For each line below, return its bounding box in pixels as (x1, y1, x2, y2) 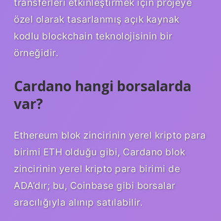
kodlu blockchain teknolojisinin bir (14, 30, 173, 42)
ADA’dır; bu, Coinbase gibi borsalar (14, 179, 176, 191)
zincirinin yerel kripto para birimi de (14, 162, 180, 175)
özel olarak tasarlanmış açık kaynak (14, 13, 180, 25)
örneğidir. (14, 46, 58, 59)
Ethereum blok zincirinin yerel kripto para (14, 129, 206, 141)
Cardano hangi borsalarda (14, 76, 191, 95)
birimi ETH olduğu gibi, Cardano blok (14, 146, 185, 158)
